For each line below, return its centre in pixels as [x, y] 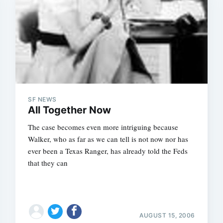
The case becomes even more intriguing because [103, 127]
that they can [48, 163]
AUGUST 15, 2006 [167, 215]
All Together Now [70, 110]
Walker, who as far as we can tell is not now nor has [108, 139]
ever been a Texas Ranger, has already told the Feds [108, 151]
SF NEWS [42, 99]
